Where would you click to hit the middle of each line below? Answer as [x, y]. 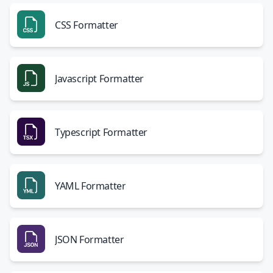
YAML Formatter [90, 186]
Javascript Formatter [99, 79]
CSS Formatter [87, 25]
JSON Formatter [90, 239]
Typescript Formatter [101, 132]
